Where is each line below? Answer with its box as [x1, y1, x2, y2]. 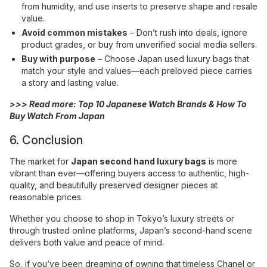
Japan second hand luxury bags [71, 156, 206, 167]
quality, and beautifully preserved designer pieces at [10, 180, 218, 191]
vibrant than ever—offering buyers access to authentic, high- [10, 168, 249, 179]
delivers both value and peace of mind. [10, 237, 164, 248]
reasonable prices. [10, 192, 83, 203]
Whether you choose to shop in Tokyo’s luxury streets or [10, 213, 234, 224]
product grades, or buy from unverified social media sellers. [21, 39, 257, 50]
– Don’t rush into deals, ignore [128, 27, 247, 38]
